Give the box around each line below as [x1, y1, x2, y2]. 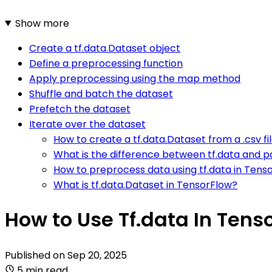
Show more [15, 16, 69, 30]
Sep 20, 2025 [67, 248, 127, 262]
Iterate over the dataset [29, 117, 146, 131]
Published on [5, 248, 67, 262]
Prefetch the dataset [29, 101, 131, 116]
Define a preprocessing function [29, 56, 183, 70]
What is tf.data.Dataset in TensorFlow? [53, 177, 237, 192]
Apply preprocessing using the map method [29, 71, 240, 86]
